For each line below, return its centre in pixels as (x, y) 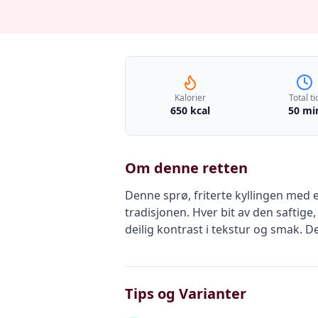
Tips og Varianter (186, 294)
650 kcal (190, 110)
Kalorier (190, 98)
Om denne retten (186, 168)
